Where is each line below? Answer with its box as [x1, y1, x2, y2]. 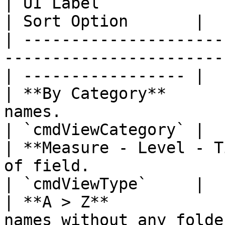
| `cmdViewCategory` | [4, 121, 204, 139]
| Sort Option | [4, 12, 204, 30]
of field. [4, 157, 90, 175]
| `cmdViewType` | [4, 175, 204, 193]
